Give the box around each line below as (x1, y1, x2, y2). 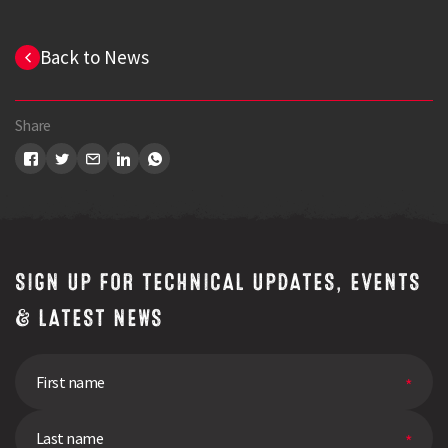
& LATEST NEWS (15, 309, 163, 327)
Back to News (40, 45, 149, 69)
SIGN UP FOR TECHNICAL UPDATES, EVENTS (15, 273, 421, 291)
